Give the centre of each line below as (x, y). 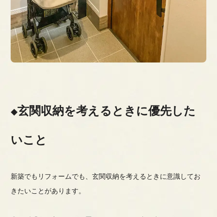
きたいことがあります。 (48, 191)
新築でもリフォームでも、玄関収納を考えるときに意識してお (106, 177)
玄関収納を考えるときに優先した (107, 111)
